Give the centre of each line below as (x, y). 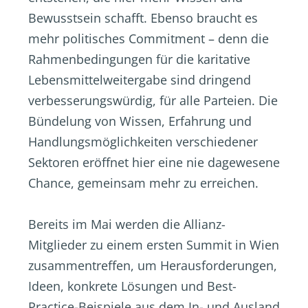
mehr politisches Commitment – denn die (148, 38)
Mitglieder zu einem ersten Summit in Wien (154, 245)
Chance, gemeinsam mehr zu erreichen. (143, 183)
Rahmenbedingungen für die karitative (139, 59)
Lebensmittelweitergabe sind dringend (140, 80)
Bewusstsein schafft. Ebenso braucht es (143, 18)
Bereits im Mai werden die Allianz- (127, 224)
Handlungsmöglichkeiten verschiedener (143, 142)
